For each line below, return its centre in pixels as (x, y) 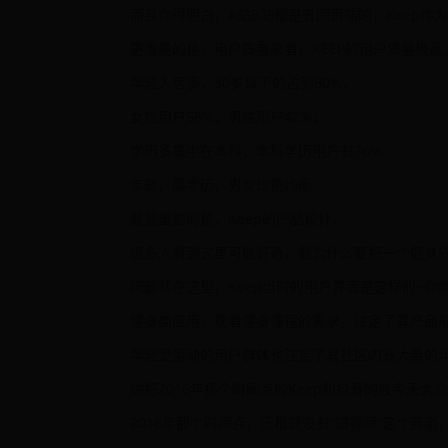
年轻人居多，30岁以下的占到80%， (243, 82)
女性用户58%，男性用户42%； (228, 116)
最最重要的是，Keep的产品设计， (238, 218)
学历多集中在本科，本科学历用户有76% (256, 150)
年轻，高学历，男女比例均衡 (221, 184)
